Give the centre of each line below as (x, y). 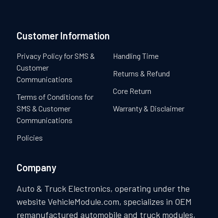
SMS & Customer (43, 108)
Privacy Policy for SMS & (55, 55)
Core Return (132, 91)
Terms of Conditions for (55, 96)
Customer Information (63, 35)
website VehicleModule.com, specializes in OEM (104, 201)
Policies (29, 137)
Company (36, 167)
